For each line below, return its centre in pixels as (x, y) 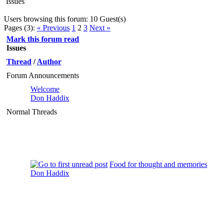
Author (49, 61)
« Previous (53, 27)
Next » (100, 27)
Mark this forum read (43, 39)
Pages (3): (19, 27)
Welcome (45, 89)
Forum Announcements (43, 75)
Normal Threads (32, 111)
